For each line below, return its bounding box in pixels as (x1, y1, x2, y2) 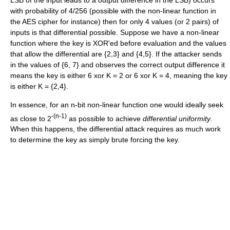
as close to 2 (10, 114, 51, 123)
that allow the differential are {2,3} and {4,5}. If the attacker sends (10, 49, 222, 58)
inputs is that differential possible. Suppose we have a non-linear (10, 28, 219, 36)
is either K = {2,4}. (10, 82, 68, 90)
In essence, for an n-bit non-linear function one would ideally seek (10, 100, 223, 109)
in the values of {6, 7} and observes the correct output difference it (10, 60, 225, 69)
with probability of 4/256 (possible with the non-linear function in (10, 6, 216, 15)
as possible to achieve (67, 114, 143, 123)
